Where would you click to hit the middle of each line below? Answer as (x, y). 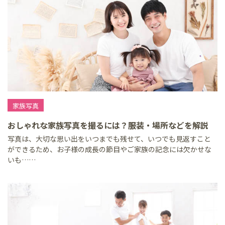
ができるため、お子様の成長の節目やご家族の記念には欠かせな (109, 149)
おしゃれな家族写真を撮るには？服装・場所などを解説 (108, 125)
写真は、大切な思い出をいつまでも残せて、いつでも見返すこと (109, 139)
